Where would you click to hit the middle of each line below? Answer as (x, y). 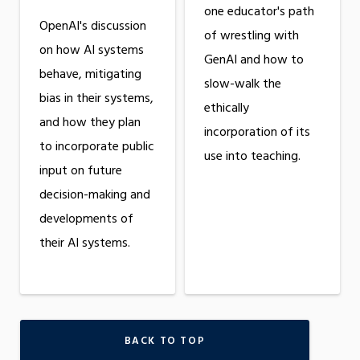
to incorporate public (97, 147)
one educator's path (259, 12)
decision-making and (95, 196)
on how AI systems (92, 51)
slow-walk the (242, 85)
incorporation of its (257, 133)
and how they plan (90, 123)
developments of (86, 220)
